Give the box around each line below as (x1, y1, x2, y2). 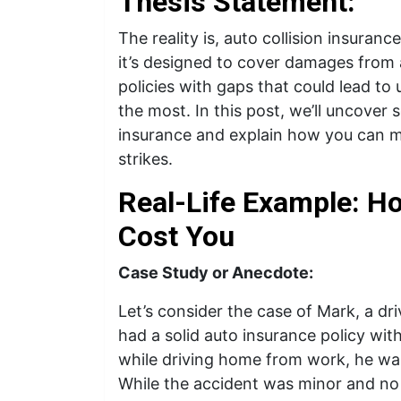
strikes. (118, 149, 173, 168)
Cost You (118, 219, 235, 253)
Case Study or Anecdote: (118, 263, 313, 282)
